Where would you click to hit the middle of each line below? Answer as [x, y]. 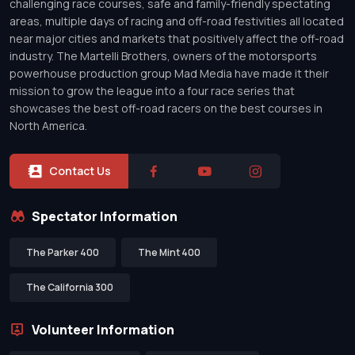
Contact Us [80, 171]
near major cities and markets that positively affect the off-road [177, 39]
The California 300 [70, 288]
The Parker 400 [63, 252]
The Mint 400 [169, 252]
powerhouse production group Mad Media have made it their [169, 74]
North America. [48, 126]
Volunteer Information [103, 329]
